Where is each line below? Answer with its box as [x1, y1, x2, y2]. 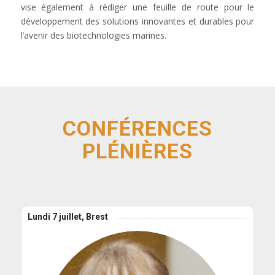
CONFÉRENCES [62, 116, 212, 141]
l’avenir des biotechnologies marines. [20, 29, 166, 42]
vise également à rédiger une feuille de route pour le [20, 1, 255, 14]
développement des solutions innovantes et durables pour [20, 15, 255, 28]
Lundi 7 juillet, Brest [27, 212, 108, 222]
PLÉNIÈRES [82, 139, 193, 164]
